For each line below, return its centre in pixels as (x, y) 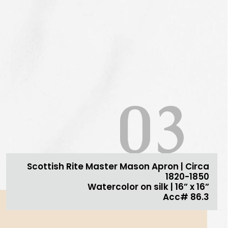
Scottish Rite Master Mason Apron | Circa (118, 167)
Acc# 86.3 (186, 197)
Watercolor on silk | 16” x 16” (149, 187)
